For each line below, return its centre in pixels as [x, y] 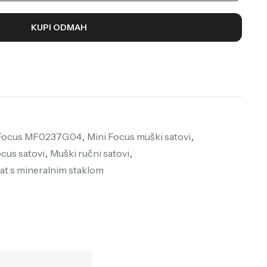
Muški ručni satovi [89, 153]
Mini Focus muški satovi [139, 136]
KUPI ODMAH [59, 27]
